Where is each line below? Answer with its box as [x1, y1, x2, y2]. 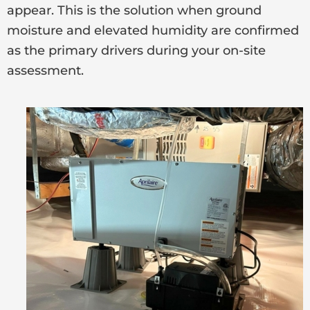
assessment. [7, 62, 84, 78]
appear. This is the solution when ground [7, 2, 262, 18]
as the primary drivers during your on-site [7, 42, 266, 58]
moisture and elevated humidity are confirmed [7, 22, 299, 38]
